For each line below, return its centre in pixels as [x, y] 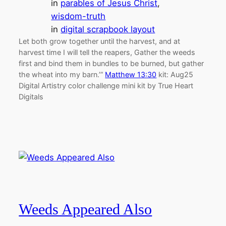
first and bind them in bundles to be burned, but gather [111, 63]
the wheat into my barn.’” [62, 74]
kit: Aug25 [175, 74]
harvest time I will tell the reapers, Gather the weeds [107, 52]
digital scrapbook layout [108, 29]
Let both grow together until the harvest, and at [100, 41]
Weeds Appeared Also [86, 209]
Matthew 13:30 [131, 74]
